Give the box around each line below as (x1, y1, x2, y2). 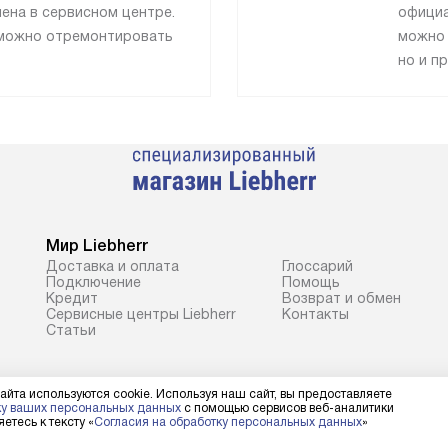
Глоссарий (282, 258, 353, 275)
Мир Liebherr (46, 237, 148, 255)
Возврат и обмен (282, 290, 401, 307)
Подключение (46, 274, 141, 291)
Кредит (46, 290, 98, 307)
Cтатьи (46, 322, 96, 339)
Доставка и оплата (46, 258, 179, 275)
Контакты (282, 306, 349, 323)
